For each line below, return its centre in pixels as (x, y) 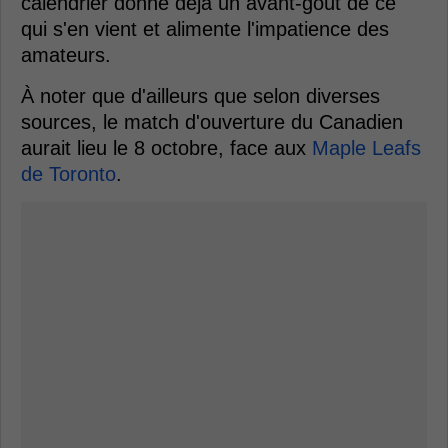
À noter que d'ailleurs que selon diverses (200, 96)
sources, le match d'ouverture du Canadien (212, 122)
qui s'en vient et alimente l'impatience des (205, 29)
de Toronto (68, 174)
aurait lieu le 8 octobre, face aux (166, 148)
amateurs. (66, 55)
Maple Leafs (366, 148)
